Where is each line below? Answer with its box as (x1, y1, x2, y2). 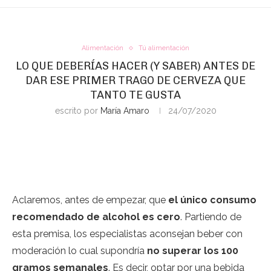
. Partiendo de (180, 211, 241, 223)
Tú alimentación (139, 44, 189, 52)
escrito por (54, 106, 100, 116)
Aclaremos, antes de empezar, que (12, 194, 168, 206)
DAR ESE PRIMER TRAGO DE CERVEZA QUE (25, 74, 246, 87)
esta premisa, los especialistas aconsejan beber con (12, 228, 243, 240)
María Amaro (100, 106, 149, 116)
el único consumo (168, 194, 256, 206)
